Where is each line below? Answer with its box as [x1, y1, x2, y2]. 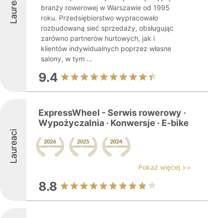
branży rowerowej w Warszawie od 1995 [41, 3, 170, 12]
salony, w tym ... [41, 54, 92, 63]
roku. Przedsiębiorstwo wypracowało [41, 14, 158, 22]
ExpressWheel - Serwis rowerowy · [38, 108, 186, 118]
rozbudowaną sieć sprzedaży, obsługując [41, 24, 174, 32]
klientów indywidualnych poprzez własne [41, 44, 171, 53]
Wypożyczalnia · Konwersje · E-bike [38, 118, 189, 128]
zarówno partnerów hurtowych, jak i [41, 34, 155, 42]
